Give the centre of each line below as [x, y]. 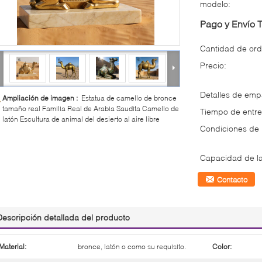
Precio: [213, 65]
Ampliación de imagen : [42, 98]
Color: [222, 246]
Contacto [232, 179]
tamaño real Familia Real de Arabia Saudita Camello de [91, 108]
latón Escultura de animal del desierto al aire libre [81, 119]
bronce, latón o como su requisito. [132, 246]
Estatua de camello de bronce [129, 98]
